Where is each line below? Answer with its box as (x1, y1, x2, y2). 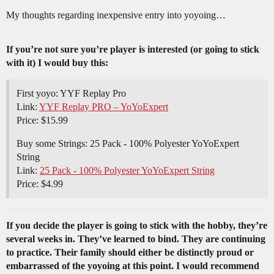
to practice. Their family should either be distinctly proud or (6, 247, 254, 258)
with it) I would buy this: (6, 57, 108, 68)
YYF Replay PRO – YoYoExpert (39, 102, 168, 113)
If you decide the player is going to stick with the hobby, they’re (6, 220, 267, 231)
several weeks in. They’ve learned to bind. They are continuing (6, 234, 265, 245)
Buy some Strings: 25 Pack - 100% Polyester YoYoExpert (17, 138, 239, 149)
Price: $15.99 (17, 115, 68, 126)
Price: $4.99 (17, 179, 63, 190)
